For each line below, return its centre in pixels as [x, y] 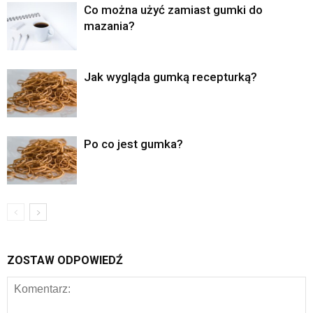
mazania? [109, 26]
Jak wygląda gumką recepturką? [170, 77]
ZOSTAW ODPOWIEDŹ [65, 261]
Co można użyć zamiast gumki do [173, 10]
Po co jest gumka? [133, 144]
